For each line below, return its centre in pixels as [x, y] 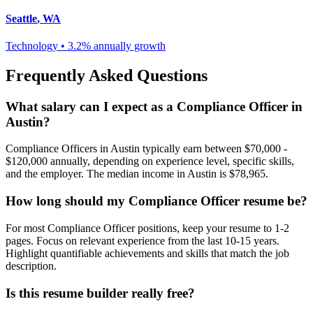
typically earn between [191, 149]
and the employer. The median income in [95, 174]
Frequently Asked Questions [107, 75]
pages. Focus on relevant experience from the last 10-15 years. [143, 240]
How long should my [67, 201]
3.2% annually [100, 45]
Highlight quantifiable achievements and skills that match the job [147, 253]
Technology [32, 45]
